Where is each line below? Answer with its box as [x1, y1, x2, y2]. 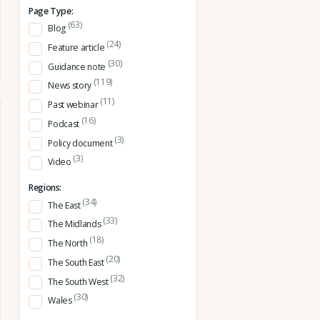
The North [48, 237, 89, 250]
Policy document [48, 136, 114, 149]
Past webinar [48, 99, 100, 111]
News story [48, 79, 94, 92]
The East [48, 199, 83, 211]
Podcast [48, 117, 81, 130]
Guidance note [48, 60, 108, 73]
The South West [48, 275, 111, 288]
